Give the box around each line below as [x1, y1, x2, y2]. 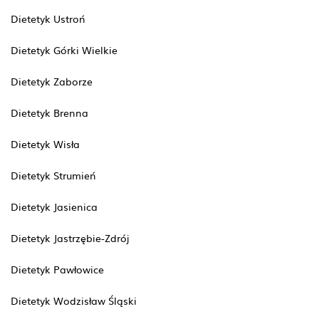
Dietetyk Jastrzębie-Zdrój [11, 231, 129, 245]
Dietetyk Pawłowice [11, 262, 104, 276]
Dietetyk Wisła [11, 137, 80, 151]
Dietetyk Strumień [11, 168, 96, 182]
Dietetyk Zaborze [11, 74, 93, 88]
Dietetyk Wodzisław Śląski [11, 293, 137, 308]
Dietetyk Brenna [11, 105, 88, 120]
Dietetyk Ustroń [11, 11, 85, 26]
